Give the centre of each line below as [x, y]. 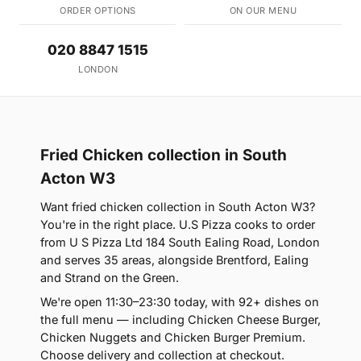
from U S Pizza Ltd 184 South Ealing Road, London [180, 243]
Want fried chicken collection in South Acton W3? [178, 207]
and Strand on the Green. [110, 278]
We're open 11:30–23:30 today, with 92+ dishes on [180, 302]
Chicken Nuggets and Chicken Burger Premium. [173, 338]
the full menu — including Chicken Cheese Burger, [180, 320]
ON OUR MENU [263, 11]
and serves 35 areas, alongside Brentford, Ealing [174, 260]
